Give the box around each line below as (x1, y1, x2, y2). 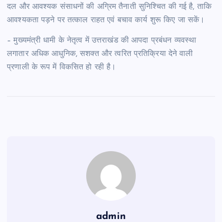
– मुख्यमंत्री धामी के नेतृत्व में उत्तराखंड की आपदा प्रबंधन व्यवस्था (7, 36, 197, 45)
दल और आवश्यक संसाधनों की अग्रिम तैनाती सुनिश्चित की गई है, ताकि (7, 2, 212, 11)
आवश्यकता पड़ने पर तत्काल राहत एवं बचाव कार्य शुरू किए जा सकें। (7, 16, 205, 24)
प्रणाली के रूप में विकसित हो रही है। (7, 63, 116, 71)
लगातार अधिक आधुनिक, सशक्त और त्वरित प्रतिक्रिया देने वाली (7, 50, 193, 58)
